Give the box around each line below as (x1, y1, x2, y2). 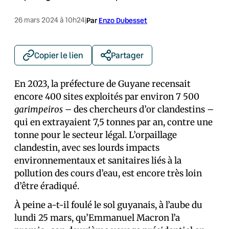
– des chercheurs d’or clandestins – (63, 104, 214, 115)
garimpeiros (14, 104, 63, 115)
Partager (111, 50, 144, 60)
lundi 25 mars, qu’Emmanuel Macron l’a (14, 212, 180, 223)
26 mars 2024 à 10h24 (14, 15, 85, 25)
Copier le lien (34, 50, 83, 60)
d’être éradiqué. (14, 180, 79, 192)
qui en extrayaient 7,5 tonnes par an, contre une (14, 117, 213, 128)
